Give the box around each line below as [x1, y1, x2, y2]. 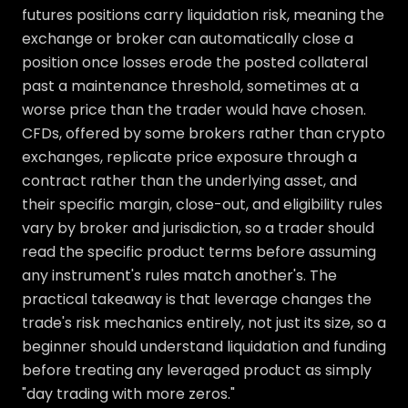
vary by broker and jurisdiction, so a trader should [22, 218, 374, 240]
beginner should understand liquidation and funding [22, 336, 386, 358]
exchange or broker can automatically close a [22, 28, 353, 50]
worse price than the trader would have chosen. [22, 99, 366, 121]
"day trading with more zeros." [22, 383, 235, 405]
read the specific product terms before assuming [22, 241, 376, 263]
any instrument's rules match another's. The [22, 265, 337, 287]
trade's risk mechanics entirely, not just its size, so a [22, 312, 386, 334]
